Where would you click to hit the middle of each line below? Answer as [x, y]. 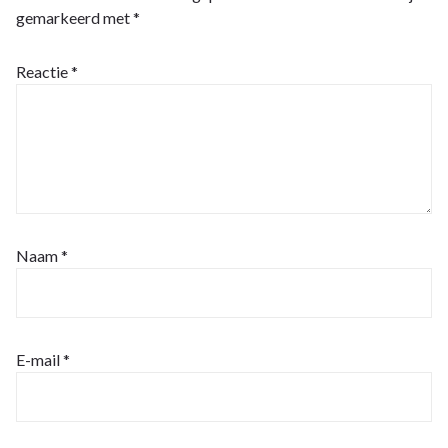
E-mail [39, 359]
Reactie [43, 71]
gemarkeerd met [74, 17]
